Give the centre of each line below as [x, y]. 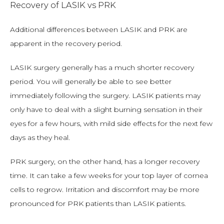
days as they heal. [40, 137]
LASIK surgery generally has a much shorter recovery [102, 67]
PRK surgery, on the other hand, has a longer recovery [105, 161]
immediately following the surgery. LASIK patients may [105, 95]
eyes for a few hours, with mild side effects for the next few [111, 123]
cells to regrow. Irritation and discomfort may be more [105, 189]
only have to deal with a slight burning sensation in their [106, 109]
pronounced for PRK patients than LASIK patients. [98, 203]
